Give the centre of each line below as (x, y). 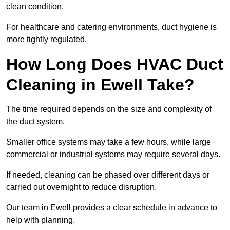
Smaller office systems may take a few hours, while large (109, 142)
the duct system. (35, 122)
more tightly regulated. (46, 40)
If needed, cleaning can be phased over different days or (108, 175)
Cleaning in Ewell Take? (100, 85)
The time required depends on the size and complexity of (109, 109)
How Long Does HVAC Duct (115, 64)
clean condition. (35, 7)
